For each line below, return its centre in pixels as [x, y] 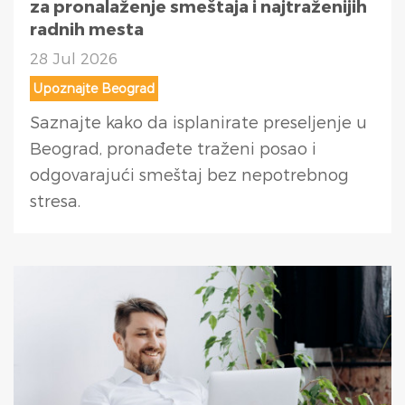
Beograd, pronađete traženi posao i [173, 147]
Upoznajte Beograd [94, 88]
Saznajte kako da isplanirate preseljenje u [198, 121]
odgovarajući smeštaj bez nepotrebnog [189, 174]
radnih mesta [87, 28]
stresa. [55, 200]
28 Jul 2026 [74, 57]
